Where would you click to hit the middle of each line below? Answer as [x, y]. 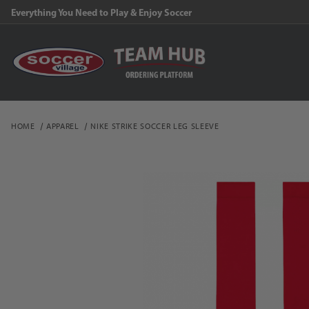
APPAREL [63, 126]
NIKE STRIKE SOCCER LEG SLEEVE [155, 126]
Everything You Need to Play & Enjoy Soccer [101, 12]
